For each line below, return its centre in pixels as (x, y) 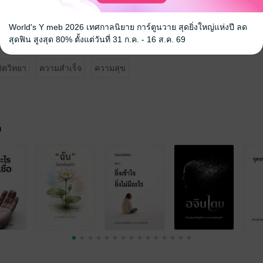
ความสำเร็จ (60, 68)
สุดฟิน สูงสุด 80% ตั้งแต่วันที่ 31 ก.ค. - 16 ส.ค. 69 (97, 39)
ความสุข (110, 68)
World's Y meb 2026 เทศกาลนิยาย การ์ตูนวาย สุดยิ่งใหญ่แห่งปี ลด (128, 27)
